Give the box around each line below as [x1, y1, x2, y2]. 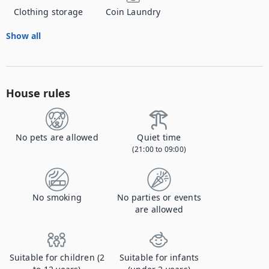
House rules [6, 86, 70, 100]
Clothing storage [14, 6, 83, 17]
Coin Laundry [106, 6, 161, 17]
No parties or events [117, 192, 201, 203]
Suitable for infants [119, 252, 199, 263]
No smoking [32, 192, 82, 203]
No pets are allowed [16, 131, 98, 143]
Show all [6, 30, 41, 41]
